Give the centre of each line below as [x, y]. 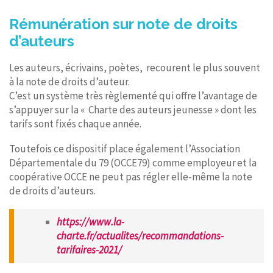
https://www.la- [90, 222]
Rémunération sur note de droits [123, 24]
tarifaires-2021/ [89, 250]
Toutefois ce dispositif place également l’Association [125, 148]
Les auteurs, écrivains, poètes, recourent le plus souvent [135, 67]
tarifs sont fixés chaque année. [76, 123]
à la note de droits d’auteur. [69, 81]
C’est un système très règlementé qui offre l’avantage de [133, 95]
